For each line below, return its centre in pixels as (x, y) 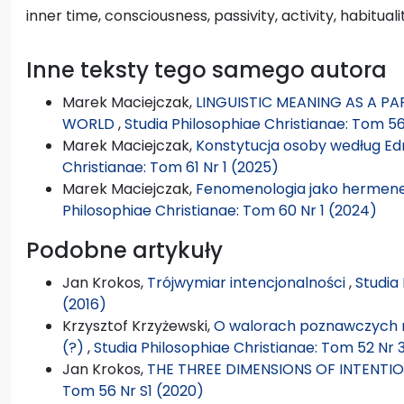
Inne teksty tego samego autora (207, 69)
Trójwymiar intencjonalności (248, 282)
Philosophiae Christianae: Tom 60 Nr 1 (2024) (220, 210)
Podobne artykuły (124, 250)
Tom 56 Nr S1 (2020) (133, 390)
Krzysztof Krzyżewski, (138, 326)
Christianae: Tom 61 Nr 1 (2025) (170, 167)
